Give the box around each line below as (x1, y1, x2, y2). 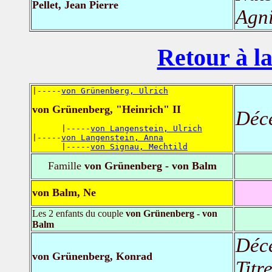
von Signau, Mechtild (90, 141, 188, 151)
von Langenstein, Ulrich (90, 123, 202, 133)
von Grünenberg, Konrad (32, 250, 152, 262)
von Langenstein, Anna (61, 132, 163, 142)
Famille (47, 159, 81, 172)
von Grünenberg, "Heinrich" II (32, 103, 181, 115)
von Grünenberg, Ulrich (61, 86, 168, 95)
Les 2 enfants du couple (32, 208, 126, 219)
